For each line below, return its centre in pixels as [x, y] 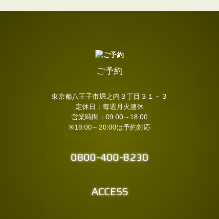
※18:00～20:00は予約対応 [109, 127]
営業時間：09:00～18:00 [109, 117]
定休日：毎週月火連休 [109, 107]
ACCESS [109, 191]
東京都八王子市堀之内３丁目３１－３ [109, 96]
